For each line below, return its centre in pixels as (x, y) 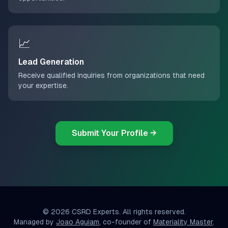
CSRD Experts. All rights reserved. (127, 212)
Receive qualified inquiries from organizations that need (111, 75)
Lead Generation (51, 62)
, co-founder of (125, 222)
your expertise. (43, 85)
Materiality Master (183, 222)
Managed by (34, 222)
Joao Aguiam (78, 222)
